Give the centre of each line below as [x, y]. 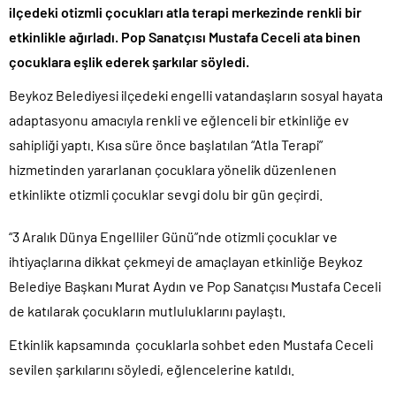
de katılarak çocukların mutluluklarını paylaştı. [147, 311]
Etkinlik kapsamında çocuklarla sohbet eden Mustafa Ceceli [191, 345]
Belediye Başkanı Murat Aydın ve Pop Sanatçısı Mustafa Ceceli [195, 286]
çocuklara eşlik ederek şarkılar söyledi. [129, 62]
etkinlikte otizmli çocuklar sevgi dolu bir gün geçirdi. [166, 194]
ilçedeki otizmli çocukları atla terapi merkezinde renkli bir [185, 12]
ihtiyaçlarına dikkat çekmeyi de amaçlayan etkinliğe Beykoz [186, 262]
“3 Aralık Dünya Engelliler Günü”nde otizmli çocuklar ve [173, 237]
